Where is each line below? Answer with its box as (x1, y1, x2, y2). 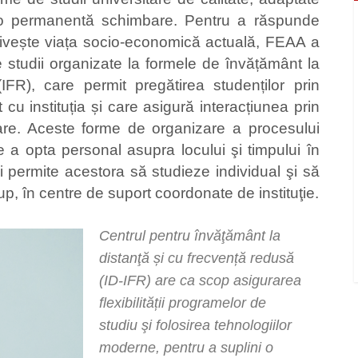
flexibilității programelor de (99, 295, 266, 311)
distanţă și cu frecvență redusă (99, 250, 294, 266)
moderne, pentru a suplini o (99, 340, 273, 356)
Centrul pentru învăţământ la (99, 228, 280, 244)
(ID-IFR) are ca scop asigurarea (99, 272, 301, 288)
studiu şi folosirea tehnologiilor (99, 317, 292, 333)
